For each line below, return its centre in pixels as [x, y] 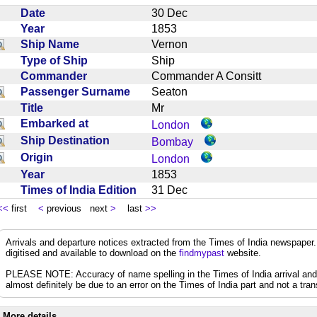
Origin [40, 157]
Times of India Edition [81, 190]
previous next [77, 208]
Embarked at [57, 123]
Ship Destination [68, 140]
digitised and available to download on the [92, 253]
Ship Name [53, 44]
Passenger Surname [78, 91]
